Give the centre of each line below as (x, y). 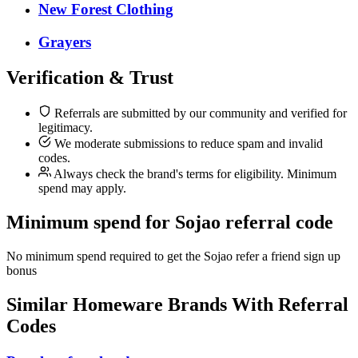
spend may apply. (82, 188)
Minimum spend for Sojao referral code (170, 222)
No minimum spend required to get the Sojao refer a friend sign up (173, 256)
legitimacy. (66, 127)
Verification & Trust (90, 78)
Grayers (65, 42)
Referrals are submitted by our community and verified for (199, 113)
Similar (40, 304)
